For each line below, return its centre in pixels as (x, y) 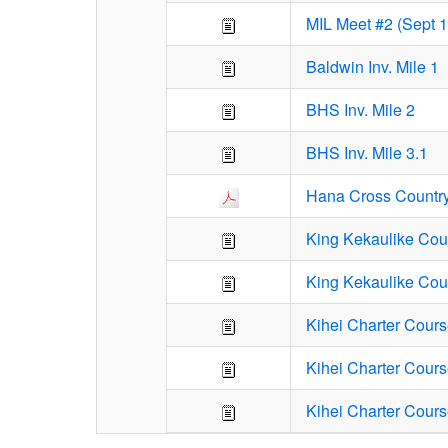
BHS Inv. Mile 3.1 (367, 152)
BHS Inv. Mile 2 (360, 109)
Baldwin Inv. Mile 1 (372, 66)
